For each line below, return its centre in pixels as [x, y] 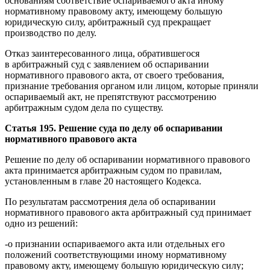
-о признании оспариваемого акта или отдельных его [115, 243]
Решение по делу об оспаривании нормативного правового [127, 159]
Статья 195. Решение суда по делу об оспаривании [114, 128]
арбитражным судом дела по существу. [84, 107]
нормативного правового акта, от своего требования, [115, 75]
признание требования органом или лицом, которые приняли [132, 86]
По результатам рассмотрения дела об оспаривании [110, 201]
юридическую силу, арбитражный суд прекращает [108, 22]
